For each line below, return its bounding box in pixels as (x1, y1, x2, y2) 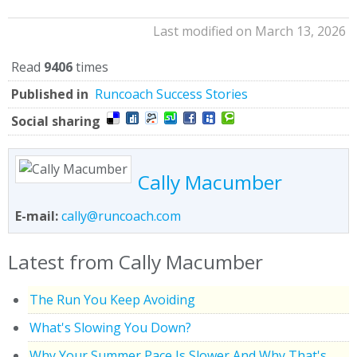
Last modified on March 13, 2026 (153, 22, 346, 40)
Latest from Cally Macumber (8, 248, 263, 275)
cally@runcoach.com (61, 206, 181, 225)
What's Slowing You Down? (29, 318, 191, 336)
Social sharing (11, 112, 100, 130)
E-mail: (15, 206, 61, 225)
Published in (11, 84, 88, 103)
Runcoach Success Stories (95, 84, 248, 103)
